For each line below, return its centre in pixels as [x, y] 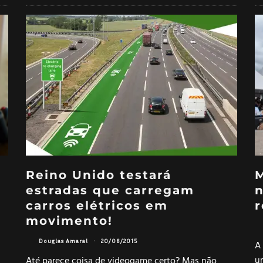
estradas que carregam [110, 190]
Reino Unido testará [99, 175]
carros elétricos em [97, 205]
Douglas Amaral [63, 241]
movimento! [69, 220]
